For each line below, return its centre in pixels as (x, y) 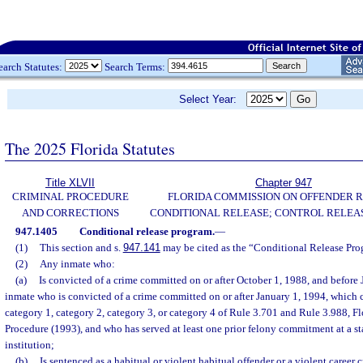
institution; (30, 345)
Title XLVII (70, 183)
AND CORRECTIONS (70, 213)
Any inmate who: (77, 264)
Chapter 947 (284, 183)
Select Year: (213, 99)
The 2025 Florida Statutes (90, 148)
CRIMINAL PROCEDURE (70, 196)
